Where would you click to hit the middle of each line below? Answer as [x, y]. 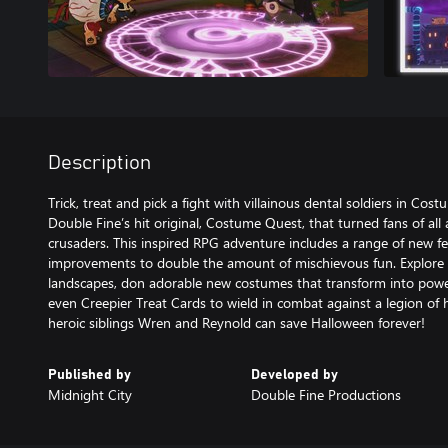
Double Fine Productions [325, 394]
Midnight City [90, 394]
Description [99, 163]
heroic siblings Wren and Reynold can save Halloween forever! [236, 322]
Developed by [294, 375]
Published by [89, 375]
